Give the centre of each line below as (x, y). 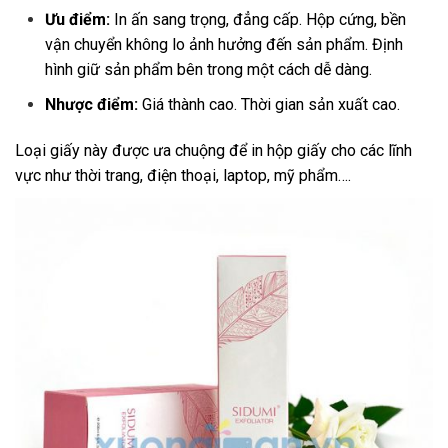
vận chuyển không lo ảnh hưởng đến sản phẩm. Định (224, 45)
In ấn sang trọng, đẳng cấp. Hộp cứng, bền (258, 20)
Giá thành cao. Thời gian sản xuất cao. (273, 105)
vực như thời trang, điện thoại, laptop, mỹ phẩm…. (183, 176)
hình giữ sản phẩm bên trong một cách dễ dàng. (210, 70)
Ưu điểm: (77, 20)
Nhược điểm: (93, 105)
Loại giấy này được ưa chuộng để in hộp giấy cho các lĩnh (213, 151)
